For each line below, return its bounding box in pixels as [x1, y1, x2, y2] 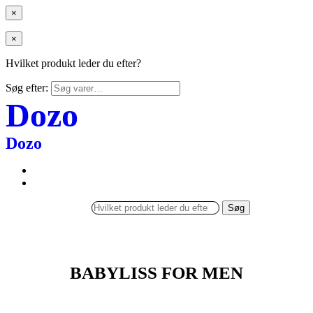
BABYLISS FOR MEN [70, 263, 243, 282]
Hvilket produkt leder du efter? [6, 57, 141, 69]
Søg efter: [6, 82, 48, 94]
